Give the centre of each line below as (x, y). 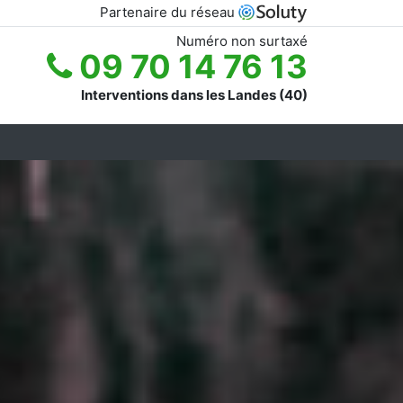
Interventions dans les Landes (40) (194, 94)
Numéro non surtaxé (242, 40)
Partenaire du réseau (169, 12)
